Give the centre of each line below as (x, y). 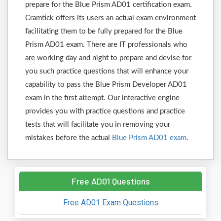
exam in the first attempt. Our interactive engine (102, 98)
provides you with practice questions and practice (105, 111)
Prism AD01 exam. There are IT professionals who (106, 45)
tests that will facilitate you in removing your (98, 125)
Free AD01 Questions (110, 181)
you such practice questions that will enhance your (107, 71)
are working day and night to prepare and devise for (108, 58)
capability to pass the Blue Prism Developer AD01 (106, 85)
